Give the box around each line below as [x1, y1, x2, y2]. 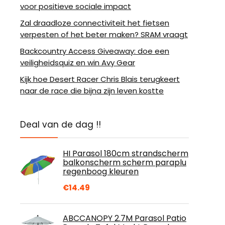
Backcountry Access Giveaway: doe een [20, 46, 169, 56]
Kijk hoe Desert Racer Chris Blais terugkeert [20, 74, 180, 84]
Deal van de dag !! [20, 119, 101, 131]
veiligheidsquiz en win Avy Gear [20, 57, 135, 68]
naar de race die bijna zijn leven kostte [20, 85, 164, 96]
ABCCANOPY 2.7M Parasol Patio [63, 212, 186, 224]
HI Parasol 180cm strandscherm [63, 148, 188, 159]
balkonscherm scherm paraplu [63, 157, 186, 168]
